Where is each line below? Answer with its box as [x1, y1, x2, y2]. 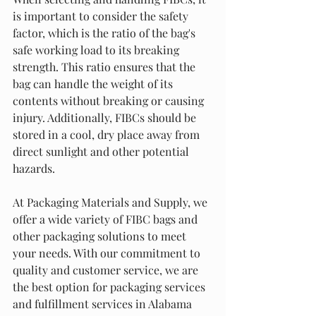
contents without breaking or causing [13, 93, 207, 108]
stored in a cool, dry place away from [13, 127, 202, 142]
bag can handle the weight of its [13, 76, 176, 91]
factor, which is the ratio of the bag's [13, 25, 198, 40]
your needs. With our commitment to [13, 245, 203, 260]
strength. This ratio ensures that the [13, 59, 198, 74]
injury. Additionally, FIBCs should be [13, 110, 199, 125]
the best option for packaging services [13, 279, 208, 294]
